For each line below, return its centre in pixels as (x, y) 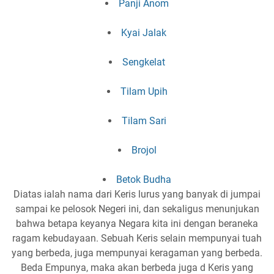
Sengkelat (144, 62)
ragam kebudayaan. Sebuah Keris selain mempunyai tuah (137, 239)
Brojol (144, 150)
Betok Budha (144, 180)
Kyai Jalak (144, 33)
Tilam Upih (144, 92)
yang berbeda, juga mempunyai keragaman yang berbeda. (137, 253)
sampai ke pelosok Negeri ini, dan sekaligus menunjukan (137, 209)
